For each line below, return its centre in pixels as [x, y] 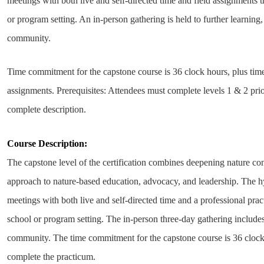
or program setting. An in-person [69, 19]
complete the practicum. [52, 256]
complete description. [47, 110]
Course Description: [47, 143]
